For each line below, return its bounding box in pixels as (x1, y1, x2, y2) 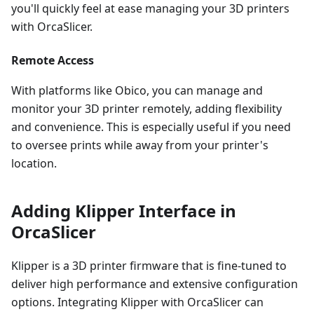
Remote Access (11, 53, 94, 68)
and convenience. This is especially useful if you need (11, 119, 291, 135)
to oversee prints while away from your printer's (11, 137, 268, 153)
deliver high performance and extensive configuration (11, 276, 298, 292)
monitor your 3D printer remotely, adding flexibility (11, 101, 282, 116)
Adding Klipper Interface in (11, 199, 236, 222)
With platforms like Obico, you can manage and (11, 83, 263, 98)
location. (11, 156, 57, 171)
